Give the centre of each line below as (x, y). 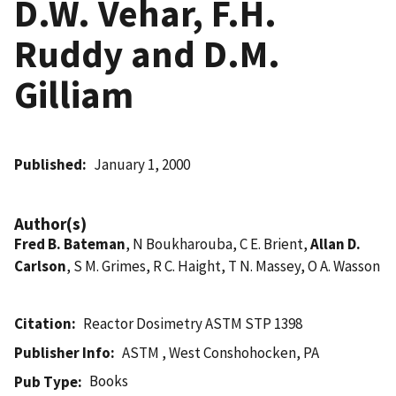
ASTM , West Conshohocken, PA (221, 352)
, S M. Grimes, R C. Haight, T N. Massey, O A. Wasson (223, 266)
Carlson (40, 266)
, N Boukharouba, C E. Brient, (218, 244)
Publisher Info (62, 352)
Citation (43, 323)
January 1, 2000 (142, 164)
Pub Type (46, 381)
